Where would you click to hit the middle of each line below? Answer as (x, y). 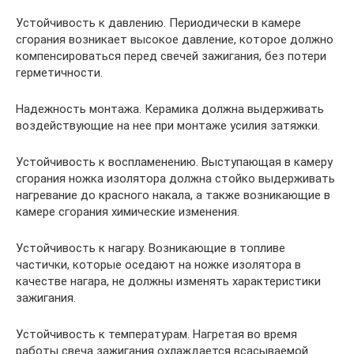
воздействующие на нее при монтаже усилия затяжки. (168, 126)
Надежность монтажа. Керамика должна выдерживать (170, 109)
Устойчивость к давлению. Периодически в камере (158, 23)
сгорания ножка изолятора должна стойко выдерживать (175, 179)
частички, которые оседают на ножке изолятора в (158, 265)
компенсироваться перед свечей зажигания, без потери (171, 56)
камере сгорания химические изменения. (128, 212)
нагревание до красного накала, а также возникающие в (173, 196)
